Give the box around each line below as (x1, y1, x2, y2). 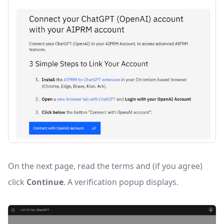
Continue (26, 176, 63, 187)
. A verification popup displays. (63, 176, 178, 187)
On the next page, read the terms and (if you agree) (8, 160, 202, 171)
